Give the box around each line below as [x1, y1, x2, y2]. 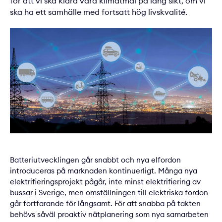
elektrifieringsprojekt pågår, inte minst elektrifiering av [10, 177, 201, 187]
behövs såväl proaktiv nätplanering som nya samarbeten [10, 210, 209, 220]
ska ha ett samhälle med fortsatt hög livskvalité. [10, 7, 187, 17]
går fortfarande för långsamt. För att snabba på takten [10, 199, 201, 209]
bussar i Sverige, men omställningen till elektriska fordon [10, 188, 208, 198]
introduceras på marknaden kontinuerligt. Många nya [10, 166, 197, 176]
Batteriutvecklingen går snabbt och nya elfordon [10, 155, 181, 165]
